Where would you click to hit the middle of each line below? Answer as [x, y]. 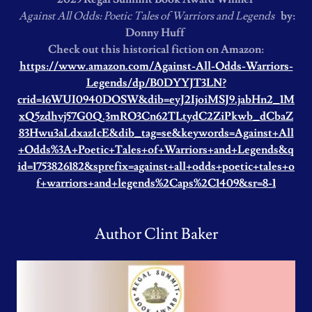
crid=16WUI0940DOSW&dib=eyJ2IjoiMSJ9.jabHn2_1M [156, 100]
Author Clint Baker [156, 234]
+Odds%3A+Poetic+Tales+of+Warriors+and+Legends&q [156, 150]
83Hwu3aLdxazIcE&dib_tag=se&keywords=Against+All [156, 133]
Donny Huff [156, 33]
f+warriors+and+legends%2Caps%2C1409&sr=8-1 [156, 183]
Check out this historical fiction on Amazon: [156, 49]
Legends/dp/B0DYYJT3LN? [156, 83]
